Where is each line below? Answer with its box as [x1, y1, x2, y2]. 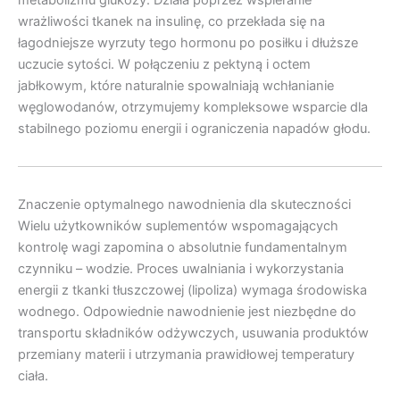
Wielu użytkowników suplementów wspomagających [18, 218, 338, 235]
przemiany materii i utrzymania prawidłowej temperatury [18, 346, 354, 363]
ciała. [18, 368, 48, 385]
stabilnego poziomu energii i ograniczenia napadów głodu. [18, 121, 371, 137]
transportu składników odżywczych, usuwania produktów [18, 325, 369, 342]
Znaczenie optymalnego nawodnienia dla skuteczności [18, 196, 351, 213]
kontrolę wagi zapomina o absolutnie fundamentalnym [18, 239, 347, 256]
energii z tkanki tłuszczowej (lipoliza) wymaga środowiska [18, 282, 367, 299]
